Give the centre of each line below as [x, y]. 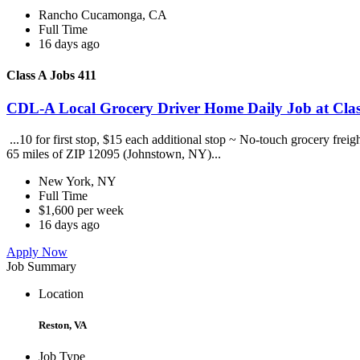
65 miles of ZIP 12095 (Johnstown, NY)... [115, 153]
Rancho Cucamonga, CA [103, 14]
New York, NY [78, 181]
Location [61, 293]
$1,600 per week [81, 210]
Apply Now [37, 252]
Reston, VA [63, 325]
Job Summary [41, 266]
